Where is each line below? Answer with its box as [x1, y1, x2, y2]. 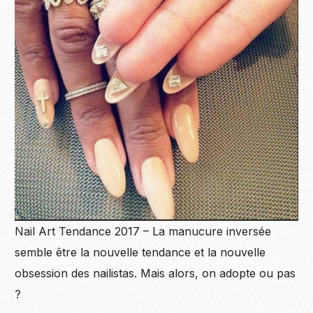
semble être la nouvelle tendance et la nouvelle [15, 245, 266, 260]
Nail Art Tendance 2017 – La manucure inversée [15, 224, 272, 239]
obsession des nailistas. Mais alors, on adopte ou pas [15, 266, 296, 281]
